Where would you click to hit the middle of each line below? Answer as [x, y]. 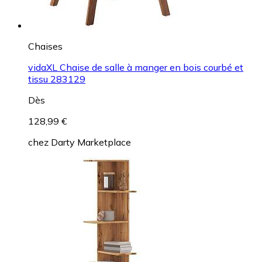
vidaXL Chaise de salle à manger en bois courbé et [136, 68]
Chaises [45, 46]
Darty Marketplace [91, 142]
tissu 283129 [57, 79]
